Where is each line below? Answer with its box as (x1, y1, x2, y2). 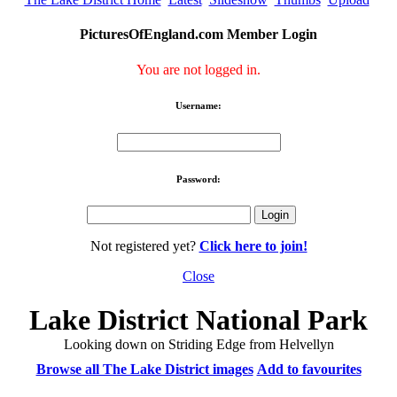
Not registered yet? (90, 238, 199, 254)
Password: (176, 173, 221, 184)
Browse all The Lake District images (35, 361, 253, 377)
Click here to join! (198, 238, 307, 254)
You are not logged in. (136, 61, 261, 77)
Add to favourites (256, 361, 362, 377)
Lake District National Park (29, 303, 368, 336)
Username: (175, 99, 222, 111)
